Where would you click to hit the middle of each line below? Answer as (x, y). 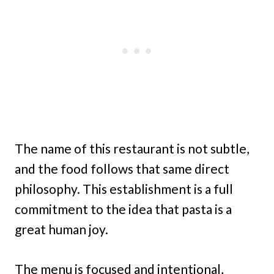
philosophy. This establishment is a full (124, 188)
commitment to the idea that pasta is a (123, 209)
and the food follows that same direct (122, 168)
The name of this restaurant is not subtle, (132, 148)
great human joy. (61, 229)
